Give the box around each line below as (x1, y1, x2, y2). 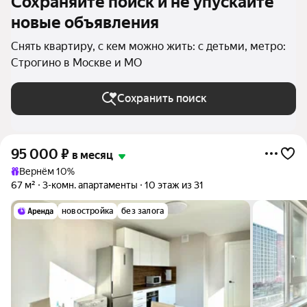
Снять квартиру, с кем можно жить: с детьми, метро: (11, 40, 286, 53)
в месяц (72, 149, 113, 162)
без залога (121, 206, 164, 216)
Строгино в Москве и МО (11, 56, 142, 69)
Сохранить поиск (116, 92, 207, 105)
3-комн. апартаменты (42, 180, 138, 191)
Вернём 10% (19, 166, 75, 177)
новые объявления (11, 13, 159, 32)
